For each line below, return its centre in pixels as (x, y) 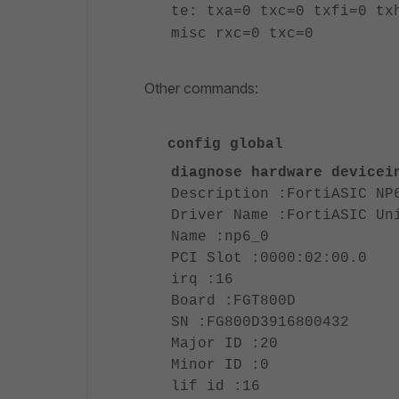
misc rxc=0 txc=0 (242, 34)
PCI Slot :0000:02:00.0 (269, 258)
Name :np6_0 (220, 237)
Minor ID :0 (220, 365)
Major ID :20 (224, 344)
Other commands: (201, 88)
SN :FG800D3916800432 (260, 322)
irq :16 (202, 280)
